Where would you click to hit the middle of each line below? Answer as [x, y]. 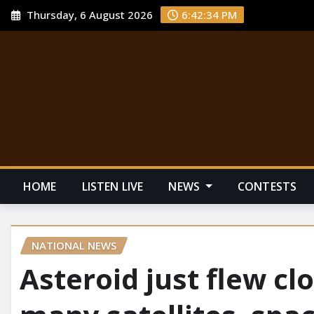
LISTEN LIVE [112, 186]
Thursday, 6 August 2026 [89, 15]
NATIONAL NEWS [74, 245]
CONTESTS [267, 186]
